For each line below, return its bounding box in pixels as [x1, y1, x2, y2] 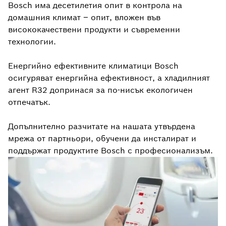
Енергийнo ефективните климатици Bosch [8, 60, 179, 71]
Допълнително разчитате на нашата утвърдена [8, 121, 195, 132]
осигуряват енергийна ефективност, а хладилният [8, 72, 210, 83]
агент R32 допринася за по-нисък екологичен [8, 84, 193, 95]
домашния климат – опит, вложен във [8, 12, 160, 23]
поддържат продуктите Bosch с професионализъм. [8, 145, 213, 156]
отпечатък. [8, 96, 50, 107]
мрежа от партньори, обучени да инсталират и [8, 133, 196, 144]
